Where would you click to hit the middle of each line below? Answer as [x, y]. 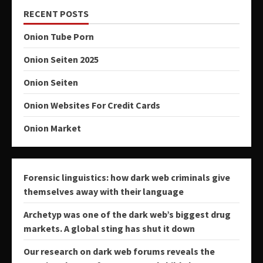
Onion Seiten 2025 [61, 60]
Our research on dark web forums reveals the [119, 252]
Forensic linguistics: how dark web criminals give [127, 178]
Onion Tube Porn [59, 37]
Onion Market [52, 128]
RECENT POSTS [56, 14]
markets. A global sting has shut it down [109, 229]
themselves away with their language [104, 192]
